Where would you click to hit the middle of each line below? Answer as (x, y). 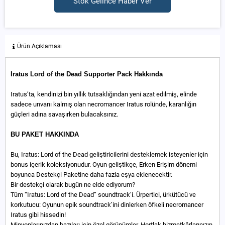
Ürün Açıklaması (39, 46)
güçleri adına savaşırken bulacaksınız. (64, 114)
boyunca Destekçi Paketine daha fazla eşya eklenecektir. (91, 174)
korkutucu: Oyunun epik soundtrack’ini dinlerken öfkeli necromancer (107, 204)
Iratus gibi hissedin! (38, 214)
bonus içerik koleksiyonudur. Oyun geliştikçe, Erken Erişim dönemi (104, 164)
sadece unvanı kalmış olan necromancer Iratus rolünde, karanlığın (103, 104)
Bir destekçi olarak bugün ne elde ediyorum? (73, 184)
